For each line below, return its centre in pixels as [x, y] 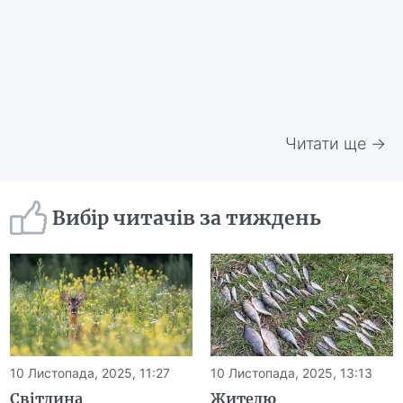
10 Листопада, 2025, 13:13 [291, 373]
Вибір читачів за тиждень [187, 218]
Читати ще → [336, 144]
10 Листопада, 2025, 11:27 [90, 373]
